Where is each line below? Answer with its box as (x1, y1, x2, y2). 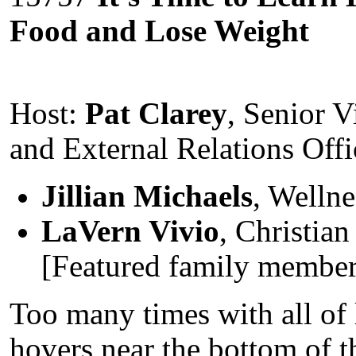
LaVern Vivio (41, 215, 219, 248)
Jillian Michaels (41, 180, 253, 213)
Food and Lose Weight (10, 14, 309, 48)
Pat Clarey (85, 97, 227, 130)
